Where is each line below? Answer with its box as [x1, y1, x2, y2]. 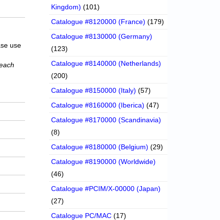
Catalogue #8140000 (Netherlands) [51, 59, 162, 68]
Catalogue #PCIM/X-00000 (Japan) [51, 185, 161, 193]
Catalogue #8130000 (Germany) [51, 32, 153, 41]
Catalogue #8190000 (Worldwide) [51, 158, 156, 166]
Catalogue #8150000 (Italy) [51, 86, 137, 95]
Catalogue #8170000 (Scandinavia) [51, 116, 162, 124]
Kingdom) [51, 3, 82, 11]
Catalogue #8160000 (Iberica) [51, 101, 145, 110]
